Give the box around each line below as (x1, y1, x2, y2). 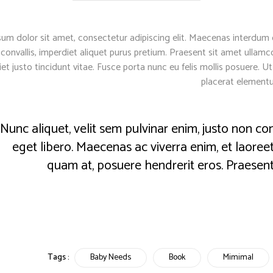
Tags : (48, 250, 70, 265)
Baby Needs (90, 250, 132, 265)
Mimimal (223, 250, 254, 265)
